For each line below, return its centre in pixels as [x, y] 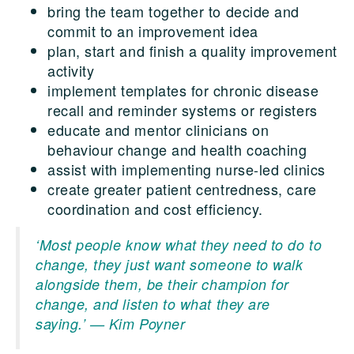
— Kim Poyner [137, 324]
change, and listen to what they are [153, 304]
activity [71, 70]
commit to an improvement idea [153, 31]
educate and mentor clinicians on [158, 130]
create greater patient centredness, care [182, 189]
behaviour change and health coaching [177, 149]
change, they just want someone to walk [169, 264]
